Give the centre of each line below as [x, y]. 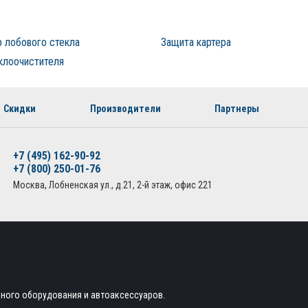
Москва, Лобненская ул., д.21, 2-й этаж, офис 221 [112, 185]
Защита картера [196, 42]
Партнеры [237, 109]
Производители [125, 109]
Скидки [20, 109]
